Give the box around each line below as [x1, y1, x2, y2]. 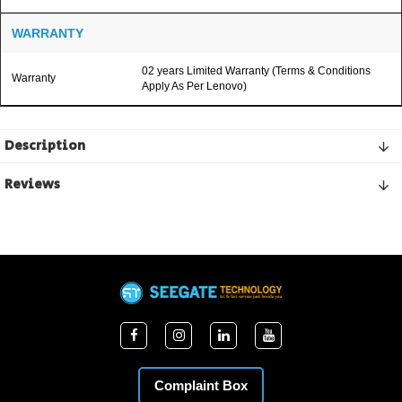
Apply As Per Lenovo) [142, 80, 247, 92]
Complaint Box [154, 377, 248, 393]
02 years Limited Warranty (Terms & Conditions [142, 65, 371, 77]
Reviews [4, 175, 60, 194]
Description [4, 136, 85, 155]
